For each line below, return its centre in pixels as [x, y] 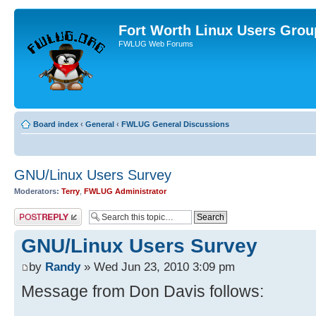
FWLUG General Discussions [175, 124]
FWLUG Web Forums [156, 44]
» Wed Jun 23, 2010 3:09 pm [158, 266]
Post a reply [35, 212]
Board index [56, 124]
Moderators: [37, 191]
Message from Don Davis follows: [142, 291]
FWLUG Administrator [125, 191]
